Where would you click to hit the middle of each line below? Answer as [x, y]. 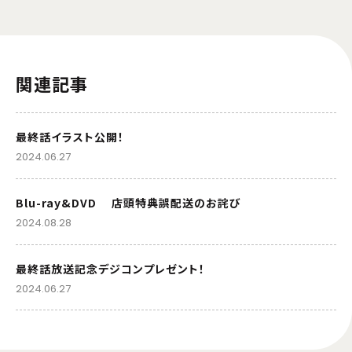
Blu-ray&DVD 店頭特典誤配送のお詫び [128, 203]
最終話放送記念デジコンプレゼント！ [110, 269]
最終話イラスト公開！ [70, 137]
